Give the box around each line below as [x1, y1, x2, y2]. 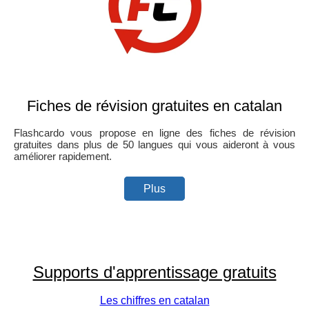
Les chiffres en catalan [99, 294, 210, 306]
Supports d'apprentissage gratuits [32, 262, 277, 281]
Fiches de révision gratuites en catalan [27, 97, 282, 114]
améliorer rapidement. [14, 150, 112, 162]
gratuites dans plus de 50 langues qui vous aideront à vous [14, 138, 295, 150]
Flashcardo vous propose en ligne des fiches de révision [14, 126, 295, 139]
